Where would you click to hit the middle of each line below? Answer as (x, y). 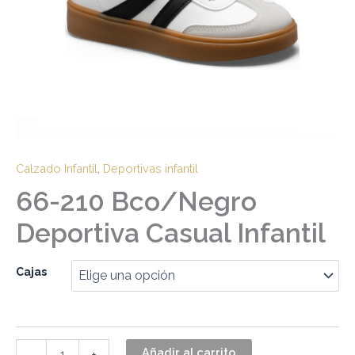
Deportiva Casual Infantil (171, 233)
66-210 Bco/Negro (136, 202)
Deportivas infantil (151, 168)
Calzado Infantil (57, 168)
